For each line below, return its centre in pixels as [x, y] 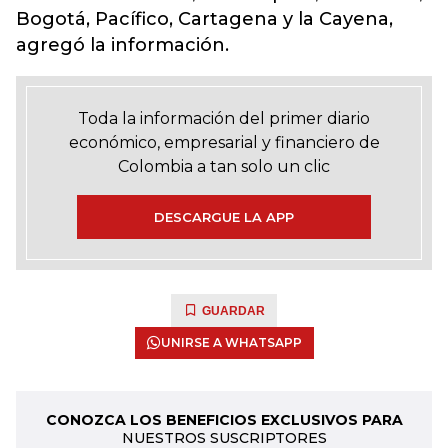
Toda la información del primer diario [224, 118]
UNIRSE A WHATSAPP [231, 342]
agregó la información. [122, 45]
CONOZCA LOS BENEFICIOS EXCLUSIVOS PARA [224, 420]
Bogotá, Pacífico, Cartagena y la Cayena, [204, 19]
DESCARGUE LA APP [224, 217]
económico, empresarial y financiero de [224, 142]
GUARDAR [233, 311]
